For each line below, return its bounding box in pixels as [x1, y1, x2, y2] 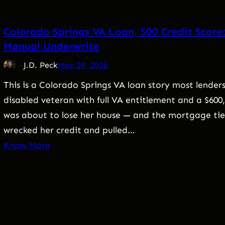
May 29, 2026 [58, 60, 108, 70]
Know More [4, 140, 51, 151]
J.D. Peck [24, 60, 58, 70]
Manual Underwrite [4, 40, 100, 53]
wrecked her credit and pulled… [4, 125, 135, 136]
